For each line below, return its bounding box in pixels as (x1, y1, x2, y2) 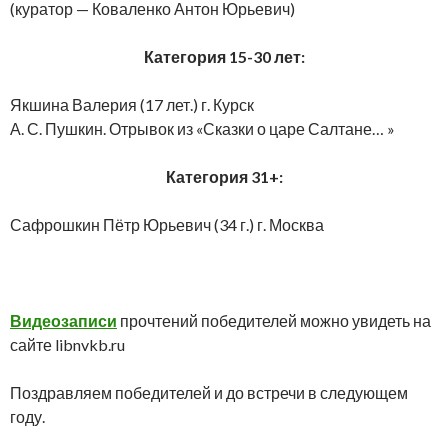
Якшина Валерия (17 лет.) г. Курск (10, 94, 254, 114)
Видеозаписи (10, 310, 117, 330)
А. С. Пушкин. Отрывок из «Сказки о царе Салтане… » (10, 118, 395, 138)
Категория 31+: (165, 166, 283, 186)
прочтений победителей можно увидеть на (117, 310, 431, 330)
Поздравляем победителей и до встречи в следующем (10, 382, 408, 402)
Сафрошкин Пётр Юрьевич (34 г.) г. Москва (10, 214, 324, 234)
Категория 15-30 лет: (143, 46, 305, 66)
